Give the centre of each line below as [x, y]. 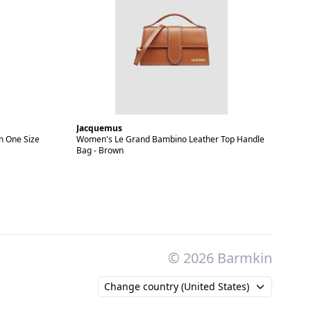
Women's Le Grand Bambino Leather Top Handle [170, 139]
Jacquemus [99, 128]
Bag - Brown [100, 150]
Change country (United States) [177, 286]
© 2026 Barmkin [220, 258]
